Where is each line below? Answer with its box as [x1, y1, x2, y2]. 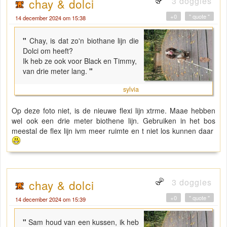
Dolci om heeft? [23, 46, 73, 56]
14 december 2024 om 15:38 [15, 14, 86, 22]
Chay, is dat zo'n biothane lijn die [29, 35, 139, 46]
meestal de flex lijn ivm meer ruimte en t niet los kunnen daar [12, 126, 215, 136]
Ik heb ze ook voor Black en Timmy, [23, 56, 139, 66]
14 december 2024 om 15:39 [15, 195, 86, 204]
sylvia [123, 85, 139, 94]
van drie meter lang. [23, 66, 87, 77]
